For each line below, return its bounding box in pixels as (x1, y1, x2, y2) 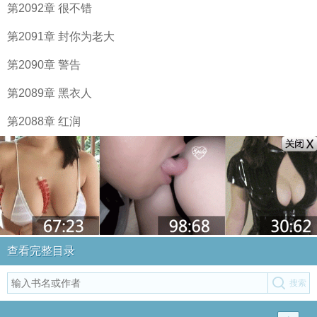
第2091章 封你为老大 (7, 30, 115, 42)
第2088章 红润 (7, 115, 81, 127)
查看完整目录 (7, 245, 75, 257)
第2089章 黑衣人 (7, 87, 92, 99)
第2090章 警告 (7, 59, 81, 71)
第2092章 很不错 (7, 2, 92, 14)
